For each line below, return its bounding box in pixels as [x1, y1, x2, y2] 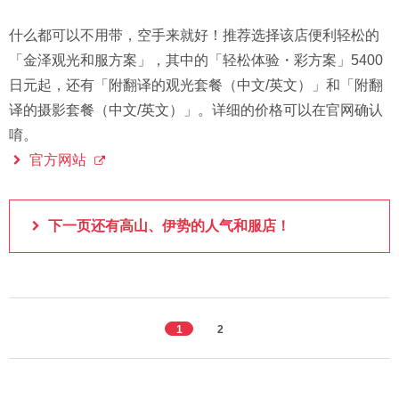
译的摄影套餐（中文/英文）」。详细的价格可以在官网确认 [9, 102, 383, 118]
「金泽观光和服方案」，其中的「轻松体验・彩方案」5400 [9, 53, 383, 69]
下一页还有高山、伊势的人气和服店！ [48, 218, 290, 234]
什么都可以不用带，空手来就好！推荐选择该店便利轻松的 [9, 28, 379, 44]
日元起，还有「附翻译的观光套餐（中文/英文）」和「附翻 [9, 77, 383, 94]
